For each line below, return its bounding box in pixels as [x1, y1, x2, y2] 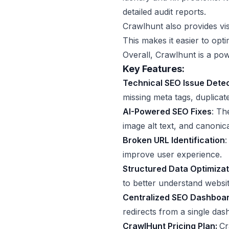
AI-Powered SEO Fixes [123, 106, 212, 117]
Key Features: [123, 63, 185, 75]
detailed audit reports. [123, 7, 206, 17]
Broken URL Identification [123, 135, 225, 146]
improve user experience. [123, 149, 222, 160]
